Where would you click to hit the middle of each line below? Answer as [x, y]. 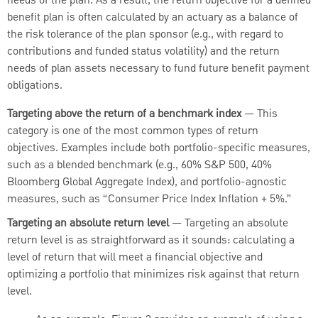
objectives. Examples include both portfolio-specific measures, [159, 148]
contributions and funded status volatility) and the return [143, 51]
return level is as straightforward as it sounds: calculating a [151, 240]
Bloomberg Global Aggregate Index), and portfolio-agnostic [147, 182]
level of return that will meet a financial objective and [135, 257]
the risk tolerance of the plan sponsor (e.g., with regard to [145, 34]
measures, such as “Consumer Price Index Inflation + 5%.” [149, 199]
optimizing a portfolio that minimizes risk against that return [153, 274]
